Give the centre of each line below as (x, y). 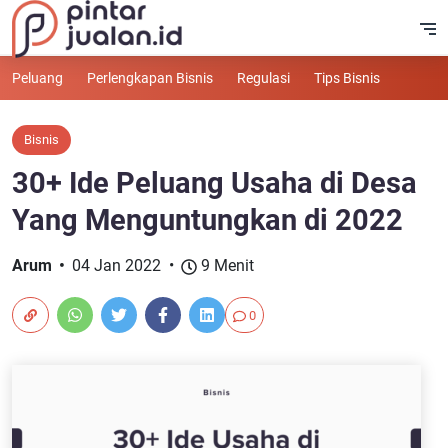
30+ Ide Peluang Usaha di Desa (214, 183)
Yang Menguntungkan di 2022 (207, 220)
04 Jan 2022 (116, 265)
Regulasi (263, 78)
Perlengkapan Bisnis (150, 78)
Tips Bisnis (347, 78)
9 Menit (225, 265)
